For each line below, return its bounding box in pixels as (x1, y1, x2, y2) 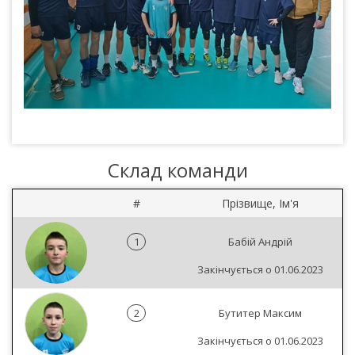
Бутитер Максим (218, 306, 302, 320)
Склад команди (107, 157, 248, 183)
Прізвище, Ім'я (221, 196, 299, 211)
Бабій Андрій (227, 235, 292, 249)
